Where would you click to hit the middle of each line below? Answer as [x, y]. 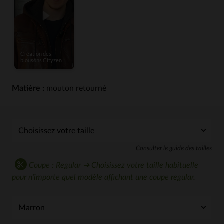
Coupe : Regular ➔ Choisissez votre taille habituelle [113, 165]
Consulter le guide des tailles [174, 148]
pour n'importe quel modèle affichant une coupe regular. [104, 177]
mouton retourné [75, 88]
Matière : [28, 88]
